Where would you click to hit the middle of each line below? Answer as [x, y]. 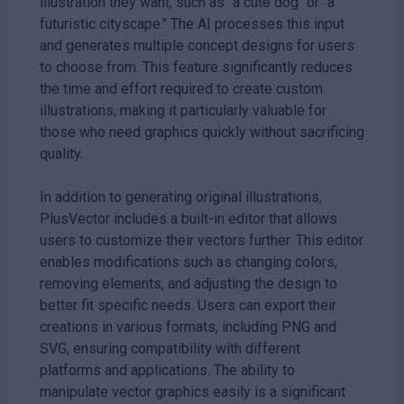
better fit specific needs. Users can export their [188, 305]
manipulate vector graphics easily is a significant [193, 391]
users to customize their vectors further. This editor [202, 240]
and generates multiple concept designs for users [197, 45]
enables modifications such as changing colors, [188, 262]
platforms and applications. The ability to [167, 370]
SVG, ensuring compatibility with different [170, 348]
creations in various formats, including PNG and [188, 326]
